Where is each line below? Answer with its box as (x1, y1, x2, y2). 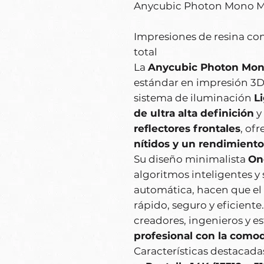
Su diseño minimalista (134, 153, 248, 166)
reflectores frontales (134, 123, 240, 135)
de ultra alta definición (134, 107, 254, 120)
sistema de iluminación (134, 92, 254, 104)
